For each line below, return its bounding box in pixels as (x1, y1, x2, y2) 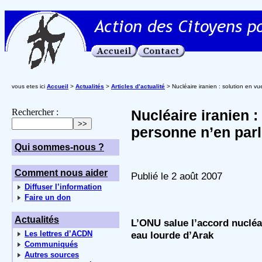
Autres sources (25, 250, 79, 259)
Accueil (47, 83, 68, 89)
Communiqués (25, 240, 78, 249)
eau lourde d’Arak (131, 229, 213, 241)
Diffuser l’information (25, 182, 102, 191)
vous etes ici (12, 83, 47, 89)
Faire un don (25, 193, 71, 202)
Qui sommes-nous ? (15, 142, 104, 152)
